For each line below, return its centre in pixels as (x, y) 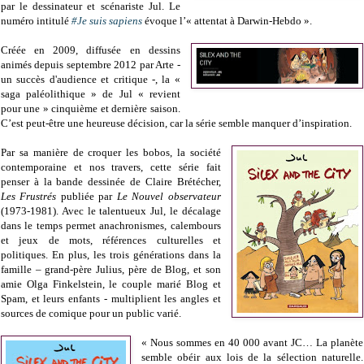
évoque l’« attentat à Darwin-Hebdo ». (227, 21)
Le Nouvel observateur (169, 197)
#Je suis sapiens (107, 21)
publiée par (87, 197)
